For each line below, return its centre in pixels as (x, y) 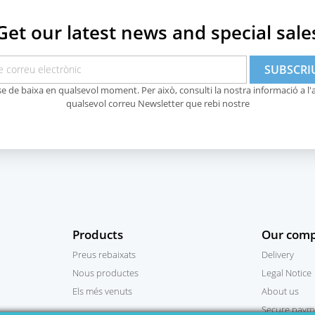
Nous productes (105, 273)
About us (281, 291)
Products (97, 235)
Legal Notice (287, 273)
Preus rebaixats (104, 255)
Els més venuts (102, 291)
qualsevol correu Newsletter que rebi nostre (157, 103)
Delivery (278, 255)
